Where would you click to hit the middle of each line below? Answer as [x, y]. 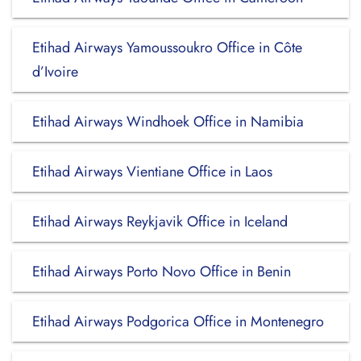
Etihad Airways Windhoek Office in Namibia [168, 122]
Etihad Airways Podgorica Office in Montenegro [178, 322]
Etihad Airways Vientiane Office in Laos [152, 172]
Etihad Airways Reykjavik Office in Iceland [160, 222]
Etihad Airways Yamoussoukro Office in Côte [167, 48]
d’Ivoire [55, 72]
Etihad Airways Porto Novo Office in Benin [162, 272]
